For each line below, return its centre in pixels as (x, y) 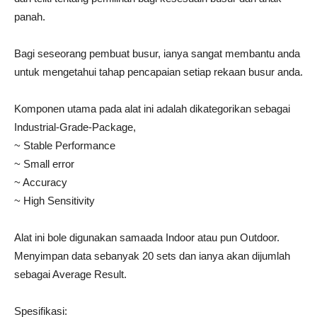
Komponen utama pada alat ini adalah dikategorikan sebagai (152, 109)
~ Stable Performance (65, 145)
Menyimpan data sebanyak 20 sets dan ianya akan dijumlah (152, 256)
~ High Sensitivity (54, 201)
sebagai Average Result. (70, 274)
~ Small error (44, 164)
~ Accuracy (41, 182)
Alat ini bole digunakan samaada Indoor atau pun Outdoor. (147, 237)
